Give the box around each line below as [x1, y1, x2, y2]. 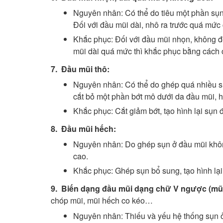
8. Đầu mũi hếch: [51, 123, 116, 134]
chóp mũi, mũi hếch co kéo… [51, 195, 153, 206]
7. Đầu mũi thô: [51, 63, 110, 75]
